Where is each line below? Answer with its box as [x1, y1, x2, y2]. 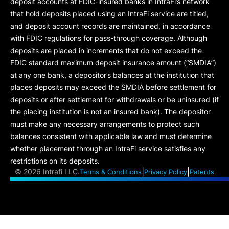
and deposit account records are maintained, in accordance [10, 21, 210, 30]
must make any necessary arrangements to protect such [10, 119, 199, 128]
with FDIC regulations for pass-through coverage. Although [10, 33, 207, 42]
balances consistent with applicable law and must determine [10, 131, 212, 141]
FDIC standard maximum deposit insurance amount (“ [10, 58, 189, 67]
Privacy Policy [144, 167, 187, 176]
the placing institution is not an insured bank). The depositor [10, 107, 211, 116]
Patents [190, 167, 214, 176]
